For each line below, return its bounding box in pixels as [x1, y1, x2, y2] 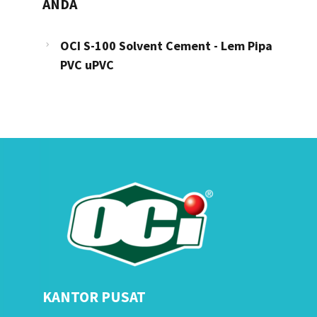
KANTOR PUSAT [42, 287, 146, 306]
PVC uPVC [59, 56, 114, 73]
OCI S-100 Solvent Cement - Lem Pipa [59, 37, 272, 54]
